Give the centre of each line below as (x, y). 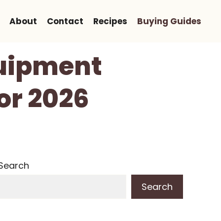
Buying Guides (169, 21)
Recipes (110, 21)
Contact (65, 21)
